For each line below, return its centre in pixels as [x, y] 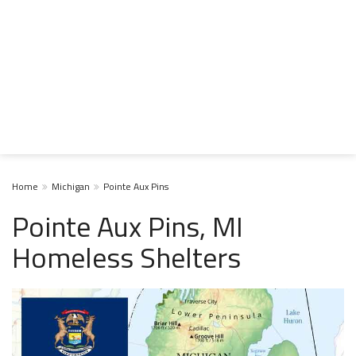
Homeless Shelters [126, 257]
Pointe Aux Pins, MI [128, 226]
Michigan [71, 186]
